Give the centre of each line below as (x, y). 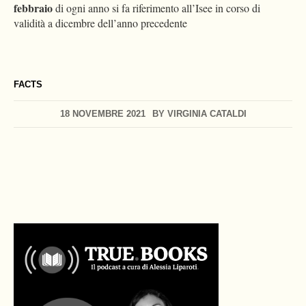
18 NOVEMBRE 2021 (102, 114)
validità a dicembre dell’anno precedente (100, 23)
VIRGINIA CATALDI (207, 114)
